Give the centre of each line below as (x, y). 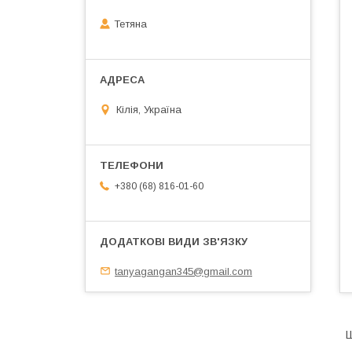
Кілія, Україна (149, 109)
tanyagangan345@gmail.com (183, 271)
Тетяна (130, 24)
